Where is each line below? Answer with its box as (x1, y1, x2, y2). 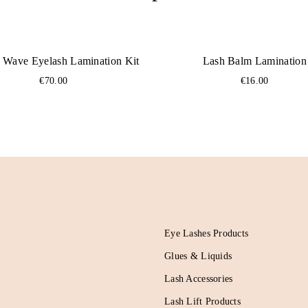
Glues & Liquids (164, 251, 232, 261)
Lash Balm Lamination (202, 55, 307, 67)
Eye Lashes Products (164, 228, 249, 239)
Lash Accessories (164, 274, 233, 284)
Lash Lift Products (164, 296, 241, 307)
